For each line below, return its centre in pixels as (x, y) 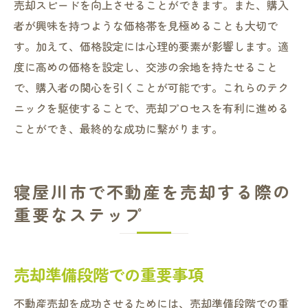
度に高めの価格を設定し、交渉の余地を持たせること (146, 67)
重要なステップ (79, 214)
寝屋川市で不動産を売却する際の (153, 191)
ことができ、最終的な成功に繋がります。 (118, 129)
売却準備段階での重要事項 (109, 274)
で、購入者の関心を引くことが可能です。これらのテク (151, 87)
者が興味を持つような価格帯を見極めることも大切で (146, 25)
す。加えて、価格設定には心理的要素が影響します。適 (151, 46)
